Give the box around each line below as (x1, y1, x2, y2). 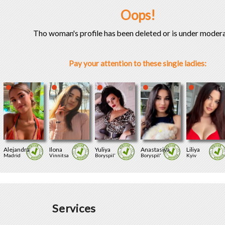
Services (52, 201, 96, 215)
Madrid (3, 152, 21, 158)
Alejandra (3, 145, 30, 153)
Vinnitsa (49, 152, 69, 158)
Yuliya (94, 145, 110, 153)
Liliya (186, 145, 200, 153)
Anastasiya (140, 145, 170, 153)
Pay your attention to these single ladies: (69, 59, 206, 68)
